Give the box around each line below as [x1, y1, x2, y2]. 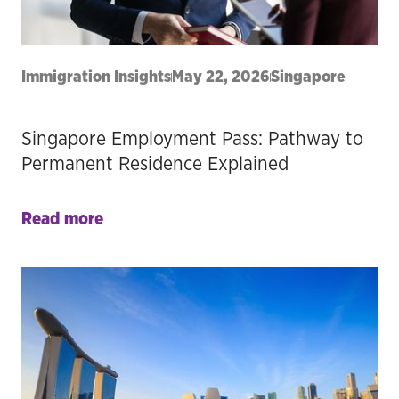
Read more [21, 210, 103, 228]
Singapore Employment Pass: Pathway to [21, 129, 363, 149]
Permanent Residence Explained [21, 154, 289, 174]
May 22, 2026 [172, 69, 270, 85]
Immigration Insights [21, 69, 171, 85]
